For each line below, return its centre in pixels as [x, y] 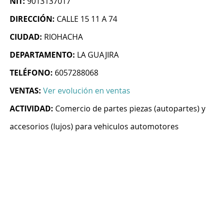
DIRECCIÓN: [32, 19]
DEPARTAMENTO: [42, 55]
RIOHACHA [63, 37]
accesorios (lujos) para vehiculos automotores [94, 127]
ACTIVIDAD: [31, 109]
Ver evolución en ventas [87, 91]
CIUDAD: [26, 37]
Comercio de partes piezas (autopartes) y [130, 109]
